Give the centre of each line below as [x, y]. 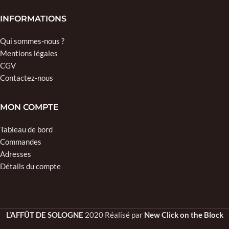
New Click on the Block [184, 214]
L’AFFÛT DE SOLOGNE [44, 214]
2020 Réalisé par [114, 214]
